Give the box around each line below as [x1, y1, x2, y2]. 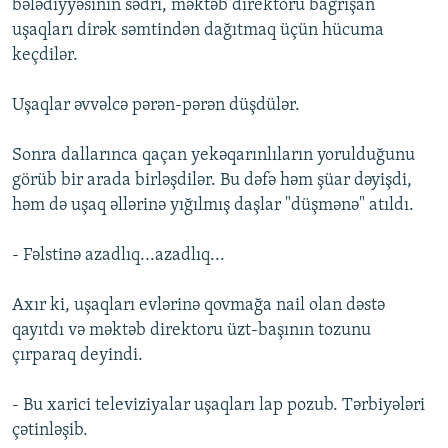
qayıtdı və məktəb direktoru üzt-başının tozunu [12, 321, 371, 341]
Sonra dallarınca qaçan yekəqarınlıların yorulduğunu [12, 146, 415, 166]
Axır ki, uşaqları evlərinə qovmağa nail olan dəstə [12, 296, 385, 316]
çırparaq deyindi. [12, 346, 143, 366]
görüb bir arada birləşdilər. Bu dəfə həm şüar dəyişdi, [12, 171, 412, 191]
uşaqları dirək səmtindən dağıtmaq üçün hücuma [12, 21, 384, 41]
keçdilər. [12, 46, 78, 66]
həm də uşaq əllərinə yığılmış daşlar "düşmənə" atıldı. [12, 196, 414, 216]
